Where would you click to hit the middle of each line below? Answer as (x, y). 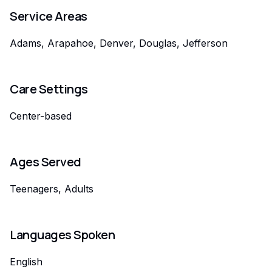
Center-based (41, 116)
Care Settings (49, 89)
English (26, 262)
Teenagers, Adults (52, 189)
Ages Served (46, 162)
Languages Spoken (62, 235)
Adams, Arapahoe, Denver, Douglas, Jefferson (119, 43)
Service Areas (49, 16)
